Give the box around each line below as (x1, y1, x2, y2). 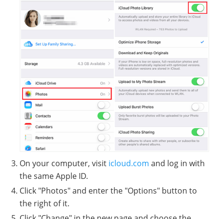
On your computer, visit (20, 158, 109, 169)
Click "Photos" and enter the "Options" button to (20, 185, 197, 197)
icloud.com (109, 158, 149, 169)
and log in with (149, 158, 205, 169)
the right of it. (20, 198, 69, 209)
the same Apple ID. (20, 171, 88, 182)
